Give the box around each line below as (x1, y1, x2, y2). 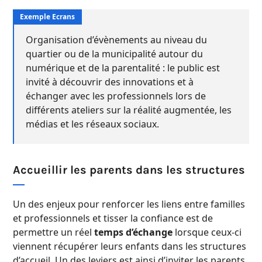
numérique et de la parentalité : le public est (26, 61, 220, 75)
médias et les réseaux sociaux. (26, 118, 159, 131)
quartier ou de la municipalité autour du (26, 47, 203, 61)
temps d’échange (94, 226, 173, 239)
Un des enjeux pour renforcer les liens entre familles (13, 198, 245, 211)
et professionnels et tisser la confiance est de (13, 212, 213, 225)
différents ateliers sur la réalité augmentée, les (26, 104, 232, 117)
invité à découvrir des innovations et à (26, 75, 194, 89)
